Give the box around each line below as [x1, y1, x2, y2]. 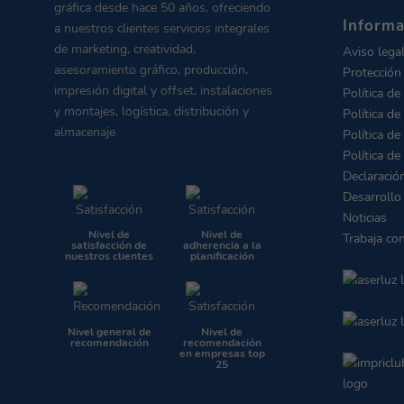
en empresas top [179, 345, 265, 361]
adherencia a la [182, 238, 262, 253]
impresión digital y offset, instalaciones [53, 82, 272, 100]
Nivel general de [67, 324, 151, 339]
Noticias [343, 208, 388, 226]
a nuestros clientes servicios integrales [53, 20, 270, 38]
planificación [189, 249, 254, 264]
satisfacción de [71, 238, 147, 253]
